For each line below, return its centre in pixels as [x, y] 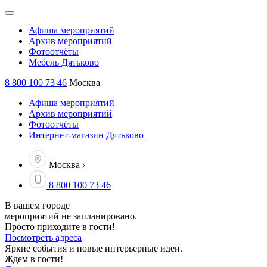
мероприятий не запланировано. [71, 216]
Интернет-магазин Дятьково [86, 135]
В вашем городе [37, 205]
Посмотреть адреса [43, 237]
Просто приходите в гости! [60, 227]
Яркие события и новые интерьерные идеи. [94, 248]
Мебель [45, 62]
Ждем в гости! [34, 259]
